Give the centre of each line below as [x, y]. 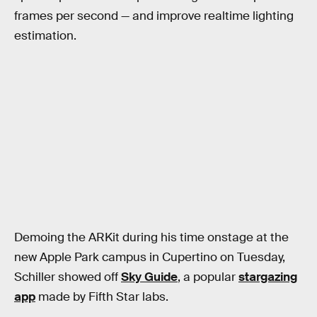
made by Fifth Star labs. [102, 297]
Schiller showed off [68, 277]
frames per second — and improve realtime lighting [154, 16]
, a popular [208, 277]
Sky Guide [149, 277]
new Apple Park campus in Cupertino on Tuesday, [150, 258]
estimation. [45, 36]
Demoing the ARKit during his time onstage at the [151, 238]
